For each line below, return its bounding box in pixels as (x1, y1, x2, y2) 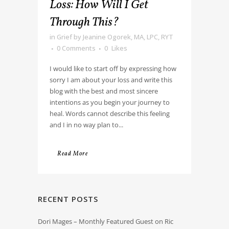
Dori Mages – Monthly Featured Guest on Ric (38, 216, 173, 226)
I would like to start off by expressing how (50, 63, 176, 73)
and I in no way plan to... (50, 120, 123, 129)
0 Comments (57, 43, 96, 53)
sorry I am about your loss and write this (50, 75, 172, 84)
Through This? (50, 13, 119, 31)
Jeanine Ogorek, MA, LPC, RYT (83, 32, 173, 41)
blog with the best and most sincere (50, 86, 158, 96)
